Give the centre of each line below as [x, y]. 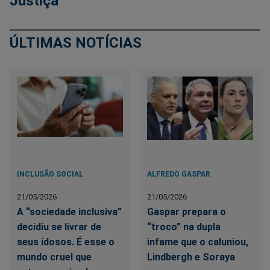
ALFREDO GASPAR [179, 174]
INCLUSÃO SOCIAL [50, 174]
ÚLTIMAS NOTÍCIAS [76, 42]
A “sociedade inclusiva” [69, 212]
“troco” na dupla [184, 227]
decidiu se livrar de [59, 227]
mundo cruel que [54, 257]
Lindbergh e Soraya [191, 257]
